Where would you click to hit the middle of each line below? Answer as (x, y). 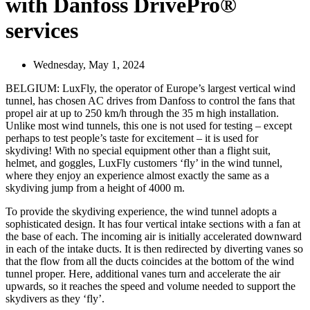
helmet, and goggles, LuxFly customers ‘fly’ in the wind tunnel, (144, 163)
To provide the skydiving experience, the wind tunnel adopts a (141, 211)
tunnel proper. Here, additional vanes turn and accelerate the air (143, 273)
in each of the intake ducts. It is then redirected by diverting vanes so (154, 248)
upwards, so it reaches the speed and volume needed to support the (151, 286)
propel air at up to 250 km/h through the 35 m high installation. (142, 113)
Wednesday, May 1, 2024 (89, 64)
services (42, 31)
